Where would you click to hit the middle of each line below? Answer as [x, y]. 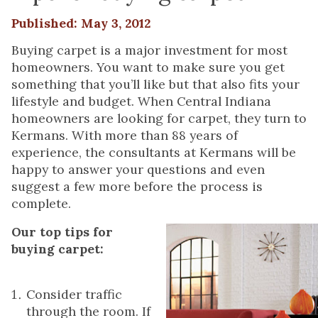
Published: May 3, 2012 [81, 23]
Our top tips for [62, 232]
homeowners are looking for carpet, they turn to [159, 118]
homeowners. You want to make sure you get [148, 67]
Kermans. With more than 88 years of [125, 135]
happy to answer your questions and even [138, 169]
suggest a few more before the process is [137, 186]
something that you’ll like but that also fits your [155, 84]
